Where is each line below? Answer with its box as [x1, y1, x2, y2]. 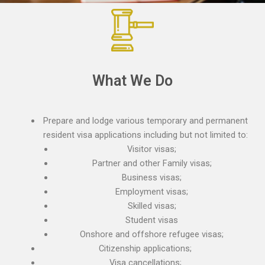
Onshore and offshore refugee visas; [80, 228, 224, 240]
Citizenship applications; [99, 243, 192, 254]
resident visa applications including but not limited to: [43, 129, 248, 140]
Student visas [125, 214, 179, 225]
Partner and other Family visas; [92, 157, 212, 169]
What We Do [92, 72, 173, 89]
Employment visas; [115, 186, 189, 197]
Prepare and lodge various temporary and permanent [43, 115, 248, 126]
